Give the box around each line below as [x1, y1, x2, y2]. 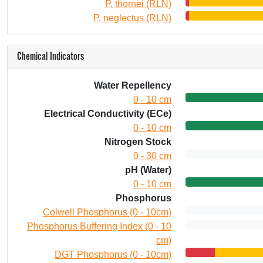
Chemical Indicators [17, 50, 84, 64]
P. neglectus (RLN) [93, 13, 172, 23]
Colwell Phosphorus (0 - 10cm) [43, 207, 172, 217]
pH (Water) [125, 165, 172, 175]
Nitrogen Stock [104, 137, 172, 147]
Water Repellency [94, 80, 172, 90]
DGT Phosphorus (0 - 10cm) [55, 249, 172, 259]
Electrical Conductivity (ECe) [44, 109, 172, 119]
